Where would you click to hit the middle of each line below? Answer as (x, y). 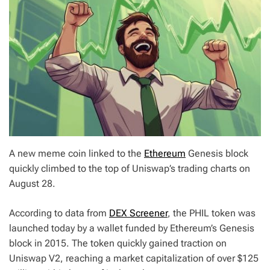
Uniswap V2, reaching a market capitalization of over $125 (134, 258)
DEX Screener (138, 213)
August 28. (32, 183)
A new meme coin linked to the (77, 153)
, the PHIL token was (212, 213)
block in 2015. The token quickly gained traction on (118, 243)
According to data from (59, 213)
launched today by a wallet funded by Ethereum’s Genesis (132, 228)
